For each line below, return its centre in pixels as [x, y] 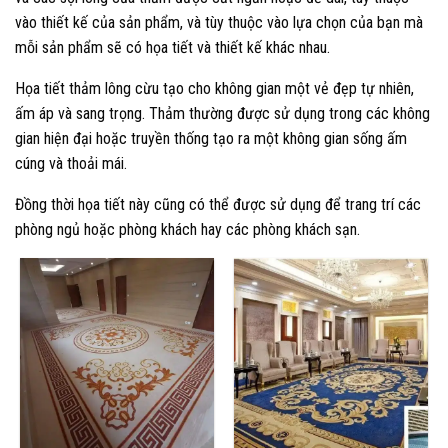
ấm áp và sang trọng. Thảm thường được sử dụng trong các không [222, 114]
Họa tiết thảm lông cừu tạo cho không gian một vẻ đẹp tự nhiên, [214, 89]
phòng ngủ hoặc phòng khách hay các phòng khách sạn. [187, 230]
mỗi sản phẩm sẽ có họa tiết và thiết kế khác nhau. [172, 48]
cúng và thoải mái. [71, 164]
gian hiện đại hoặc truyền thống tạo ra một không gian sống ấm [211, 139]
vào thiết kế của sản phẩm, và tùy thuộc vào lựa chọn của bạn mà [219, 23]
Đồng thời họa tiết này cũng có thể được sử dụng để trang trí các [218, 205]
